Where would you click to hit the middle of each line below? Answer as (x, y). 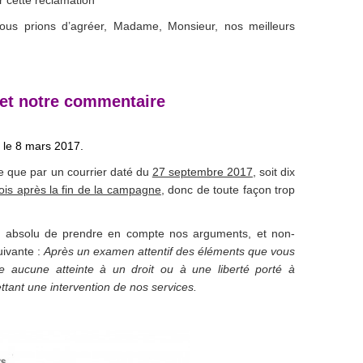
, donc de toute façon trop (228, 190)
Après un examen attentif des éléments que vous (169, 251)
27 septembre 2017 (202, 172)
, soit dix (274, 172)
